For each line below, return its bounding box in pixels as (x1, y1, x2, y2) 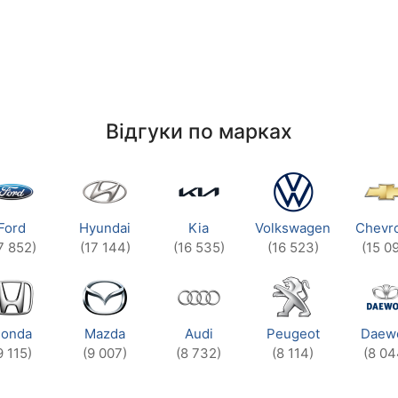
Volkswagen (255, 219, 330, 237)
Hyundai (79, 219, 131, 237)
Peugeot (266, 325, 320, 343)
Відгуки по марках (106, 119, 292, 145)
